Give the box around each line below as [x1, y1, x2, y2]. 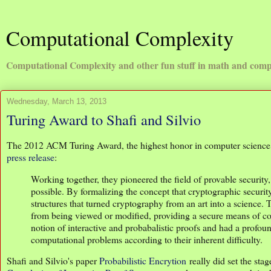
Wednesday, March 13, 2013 [7, 97, 106, 106]
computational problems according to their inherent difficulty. [31, 232, 263, 246]
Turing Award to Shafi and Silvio [7, 109, 201, 129]
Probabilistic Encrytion [99, 254, 186, 267]
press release [7, 150, 54, 163]
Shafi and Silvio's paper [7, 254, 99, 267]
